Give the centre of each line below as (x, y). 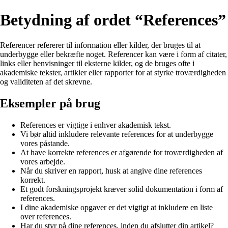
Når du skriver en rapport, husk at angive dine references (111, 170)
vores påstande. (45, 143)
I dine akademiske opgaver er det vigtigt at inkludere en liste (117, 207)
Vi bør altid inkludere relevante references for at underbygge (117, 134)
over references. (46, 216)
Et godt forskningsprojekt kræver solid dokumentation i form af (122, 189)
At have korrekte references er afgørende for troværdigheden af (122, 152)
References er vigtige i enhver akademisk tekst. (96, 125)
